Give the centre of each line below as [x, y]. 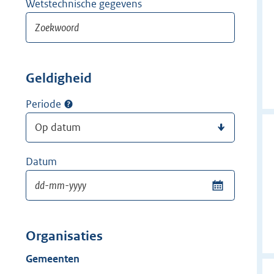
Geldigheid [59, 79]
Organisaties [64, 236]
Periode [43, 104]
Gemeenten [53, 259]
